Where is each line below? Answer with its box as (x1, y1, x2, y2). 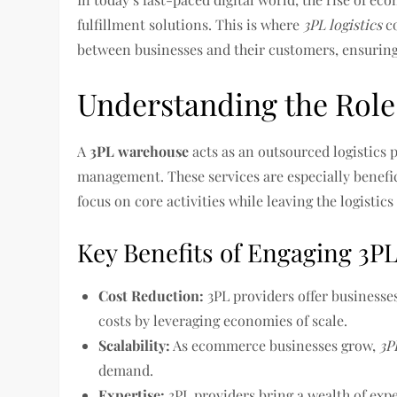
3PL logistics (303, 15, 383, 34)
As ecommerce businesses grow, (170, 336, 380, 354)
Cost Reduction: (98, 286, 205, 305)
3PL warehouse (90, 142, 190, 160)
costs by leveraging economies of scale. (98, 311, 348, 330)
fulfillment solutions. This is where (77, 15, 304, 34)
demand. (98, 361, 154, 379)
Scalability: (98, 336, 171, 354)
